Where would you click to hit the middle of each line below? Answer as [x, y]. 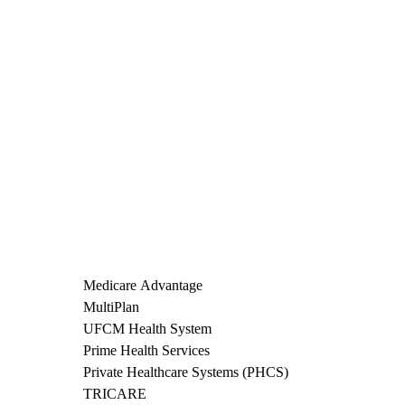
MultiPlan [111, 307]
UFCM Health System [147, 329]
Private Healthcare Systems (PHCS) [186, 372]
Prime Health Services [146, 351]
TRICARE [115, 394]
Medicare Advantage [143, 286]
